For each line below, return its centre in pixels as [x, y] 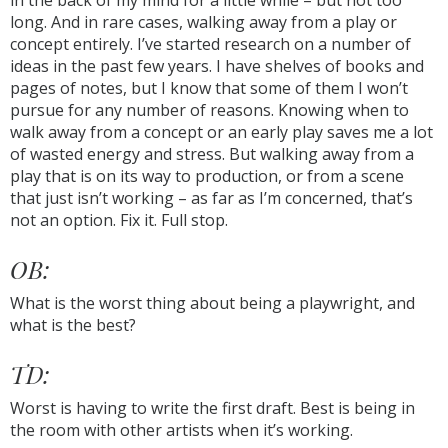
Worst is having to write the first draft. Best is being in [212, 408]
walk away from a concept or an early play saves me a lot [221, 132]
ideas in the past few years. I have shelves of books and [217, 66]
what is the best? [73, 325]
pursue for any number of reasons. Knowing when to [209, 110]
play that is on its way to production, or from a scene [207, 176]
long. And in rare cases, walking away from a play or [203, 22]
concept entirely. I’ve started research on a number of [210, 44]
